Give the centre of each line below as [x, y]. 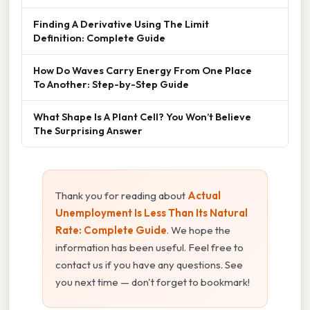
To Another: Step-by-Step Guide [111, 84]
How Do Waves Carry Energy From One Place [143, 71]
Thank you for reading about [121, 196]
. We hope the [199, 230]
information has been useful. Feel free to [149, 248]
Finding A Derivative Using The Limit [121, 24]
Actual [204, 196]
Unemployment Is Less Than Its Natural [152, 213]
